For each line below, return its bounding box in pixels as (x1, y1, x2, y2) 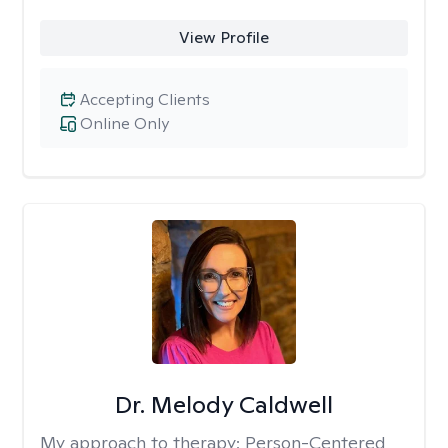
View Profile (178, 27, 269, 48)
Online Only (80, 113, 169, 134)
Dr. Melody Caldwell (114, 389, 333, 420)
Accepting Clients (80, 89, 210, 110)
